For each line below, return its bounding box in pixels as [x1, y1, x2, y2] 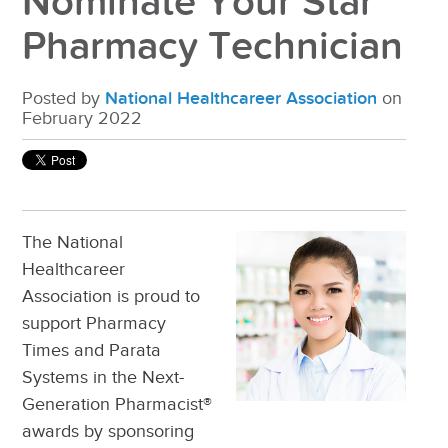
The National [22, 232, 124, 254]
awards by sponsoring [22, 421, 195, 443]
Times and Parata [22, 340, 162, 362]
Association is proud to [22, 286, 201, 308]
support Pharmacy [22, 313, 167, 335]
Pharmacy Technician [22, 23, 404, 72]
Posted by [22, 88, 106, 110]
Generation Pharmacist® [22, 394, 213, 416]
